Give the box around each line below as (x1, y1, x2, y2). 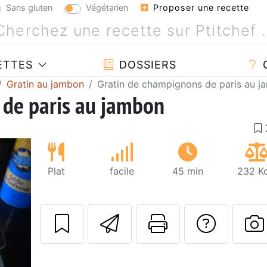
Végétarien (86, 2, 128, 13)
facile (110, 164, 134, 177)
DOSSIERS (115, 58, 176, 71)
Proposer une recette (150, 2, 249, 13)
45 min (172, 164, 203, 177)
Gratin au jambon (7, 77, 84, 90)
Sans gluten (6, 2, 52, 13)
